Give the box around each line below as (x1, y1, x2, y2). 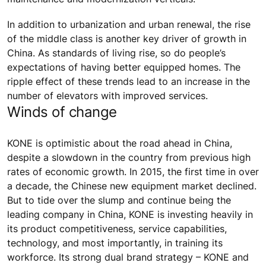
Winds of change (7, 103, 117, 121)
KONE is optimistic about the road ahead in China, (7, 137, 232, 149)
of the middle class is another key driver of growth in (7, 32, 246, 45)
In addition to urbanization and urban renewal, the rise (7, 18, 251, 30)
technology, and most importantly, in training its (7, 236, 223, 249)
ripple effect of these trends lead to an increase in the (7, 75, 250, 87)
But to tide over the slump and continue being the (7, 194, 231, 206)
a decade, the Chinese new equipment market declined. (7, 179, 256, 192)
